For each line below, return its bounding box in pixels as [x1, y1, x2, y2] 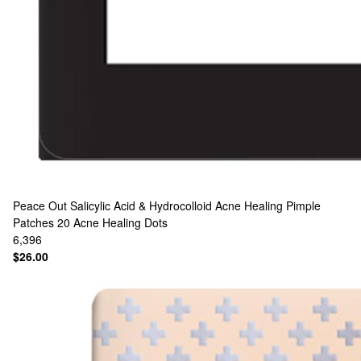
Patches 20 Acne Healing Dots [13, 214, 168, 230]
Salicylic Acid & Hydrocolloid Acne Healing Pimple [70, 197, 321, 214]
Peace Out [13, 197, 67, 214]
